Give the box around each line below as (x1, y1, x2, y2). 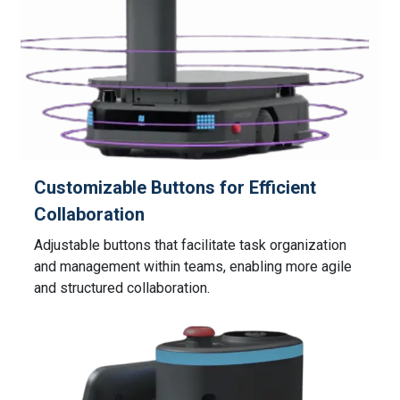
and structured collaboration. (34, 279, 211, 296)
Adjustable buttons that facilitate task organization (34, 236, 347, 254)
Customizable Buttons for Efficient (34, 176, 317, 198)
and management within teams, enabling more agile (34, 257, 353, 275)
